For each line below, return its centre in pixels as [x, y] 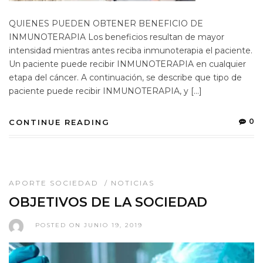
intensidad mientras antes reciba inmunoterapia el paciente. [131, 51]
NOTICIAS [133, 183]
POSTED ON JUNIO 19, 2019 [89, 225]
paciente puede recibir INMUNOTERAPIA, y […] [105, 91]
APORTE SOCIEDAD [54, 183]
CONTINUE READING [59, 122]
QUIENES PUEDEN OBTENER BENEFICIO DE [106, 24]
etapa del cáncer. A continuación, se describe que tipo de [125, 78]
